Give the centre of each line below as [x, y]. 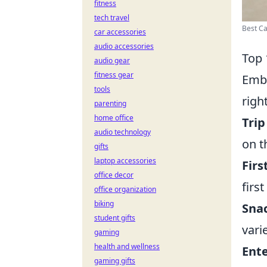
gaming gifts [115, 261]
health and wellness [127, 246]
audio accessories [124, 46]
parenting [110, 103]
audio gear [112, 60]
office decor [114, 175]
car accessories [120, 32]
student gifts [115, 218]
